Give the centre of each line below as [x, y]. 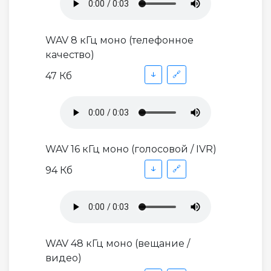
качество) [70, 55]
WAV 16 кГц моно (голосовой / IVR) [131, 149]
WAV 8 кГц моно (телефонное [119, 41]
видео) [64, 258]
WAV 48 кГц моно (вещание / [118, 244]
